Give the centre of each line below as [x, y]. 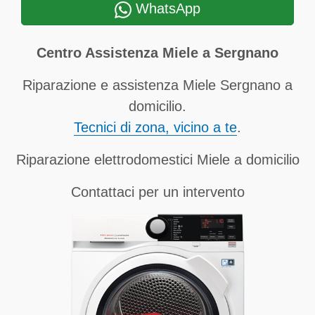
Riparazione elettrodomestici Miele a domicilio [157, 160]
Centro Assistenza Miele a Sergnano [157, 53]
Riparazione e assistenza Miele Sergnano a [157, 85]
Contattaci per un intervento [157, 192]
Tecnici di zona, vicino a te [155, 127]
